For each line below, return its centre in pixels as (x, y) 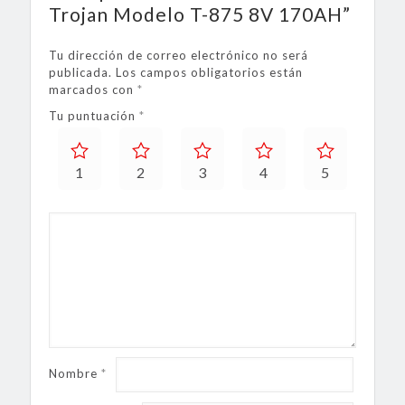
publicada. (80, 73)
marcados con (93, 90)
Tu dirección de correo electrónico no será (179, 56)
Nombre (75, 373)
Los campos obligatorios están (209, 73)
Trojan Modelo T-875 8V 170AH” (200, 14)
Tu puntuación (94, 116)
